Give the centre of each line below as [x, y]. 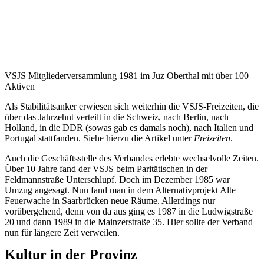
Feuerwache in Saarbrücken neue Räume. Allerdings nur [110, 200]
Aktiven [20, 86]
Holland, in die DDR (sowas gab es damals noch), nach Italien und [129, 127]
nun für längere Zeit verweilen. [62, 232]
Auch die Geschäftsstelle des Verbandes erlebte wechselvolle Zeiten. [132, 158]
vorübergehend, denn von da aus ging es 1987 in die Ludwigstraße [129, 211]
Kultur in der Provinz [71, 254]
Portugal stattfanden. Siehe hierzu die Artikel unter [99, 138]
